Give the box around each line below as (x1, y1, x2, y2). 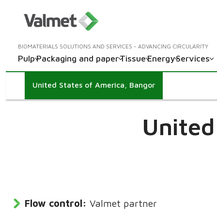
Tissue (120, 53, 146, 63)
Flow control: (25, 197, 87, 209)
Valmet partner (90, 197, 157, 209)
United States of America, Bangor (32, 80, 155, 89)
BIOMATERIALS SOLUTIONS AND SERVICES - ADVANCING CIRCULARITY (18, 43, 208, 50)
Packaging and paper (36, 53, 119, 63)
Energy (147, 53, 175, 63)
